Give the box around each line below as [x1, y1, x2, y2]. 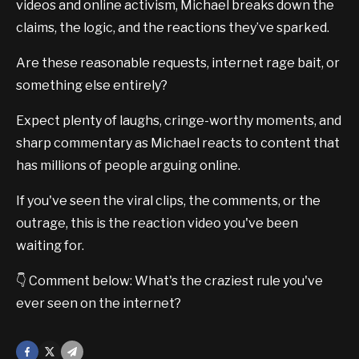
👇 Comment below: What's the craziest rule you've [16, 273, 323, 289]
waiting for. [16, 238, 84, 254]
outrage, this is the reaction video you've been [16, 216, 298, 232]
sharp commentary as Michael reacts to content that [16, 135, 340, 151]
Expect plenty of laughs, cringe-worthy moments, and [16, 113, 341, 129]
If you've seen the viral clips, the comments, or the [16, 193, 321, 209]
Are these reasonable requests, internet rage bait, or [16, 55, 340, 71]
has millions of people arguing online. [16, 158, 240, 174]
